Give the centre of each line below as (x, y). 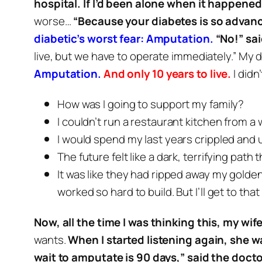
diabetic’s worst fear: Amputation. (124, 39)
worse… (53, 21)
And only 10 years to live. (167, 74)
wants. (50, 240)
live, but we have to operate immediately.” (135, 56)
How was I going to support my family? (151, 104)
